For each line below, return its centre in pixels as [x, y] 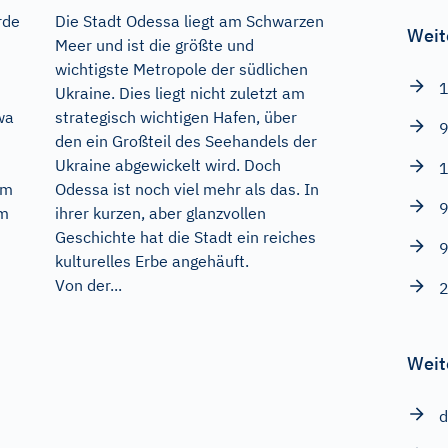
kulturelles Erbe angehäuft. [151, 260]
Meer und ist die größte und [154, 44]
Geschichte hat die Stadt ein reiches [185, 236]
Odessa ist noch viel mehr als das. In [186, 188]
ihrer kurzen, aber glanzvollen [160, 212]
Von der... [88, 284]
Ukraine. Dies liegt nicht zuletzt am [179, 92]
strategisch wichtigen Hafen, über [175, 116]
